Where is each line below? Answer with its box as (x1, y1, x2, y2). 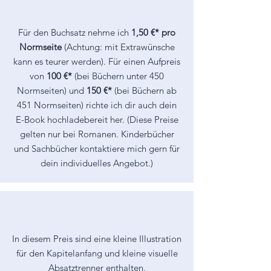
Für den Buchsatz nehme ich (18, 27, 131, 38)
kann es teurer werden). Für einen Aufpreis (13, 56, 180, 67)
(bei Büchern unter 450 (72, 70, 164, 82)
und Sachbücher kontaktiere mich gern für (14, 143, 180, 154)
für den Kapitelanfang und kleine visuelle (16, 247, 178, 259)
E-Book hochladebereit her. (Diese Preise (15, 114, 178, 125)
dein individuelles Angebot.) (41, 157, 153, 169)
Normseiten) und (17, 85, 87, 96)
